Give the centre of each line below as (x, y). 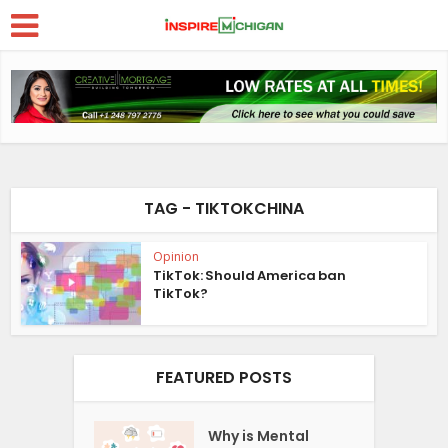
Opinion (176, 257)
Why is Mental (259, 435)
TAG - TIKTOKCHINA (224, 209)
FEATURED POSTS (224, 377)
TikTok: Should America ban (250, 276)
